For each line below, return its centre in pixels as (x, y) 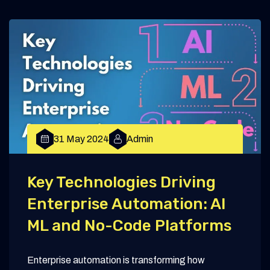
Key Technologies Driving (121, 183)
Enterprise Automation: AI (127, 204)
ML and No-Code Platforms (129, 226)
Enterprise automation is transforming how (116, 260)
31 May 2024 (81, 139)
